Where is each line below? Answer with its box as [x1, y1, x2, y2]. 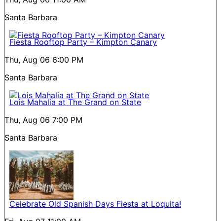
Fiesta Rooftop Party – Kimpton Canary [9, 37, 157, 47]
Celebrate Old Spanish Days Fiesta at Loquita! [9, 198, 181, 209]
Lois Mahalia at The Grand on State [9, 97, 141, 107]
